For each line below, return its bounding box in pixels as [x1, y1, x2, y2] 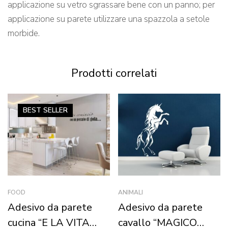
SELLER [43, 105, 68, 115]
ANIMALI [118, 188, 143, 196]
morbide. [8, 27, 40, 39]
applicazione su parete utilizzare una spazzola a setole [8, 13, 210, 25]
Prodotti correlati [71, 65, 157, 81]
